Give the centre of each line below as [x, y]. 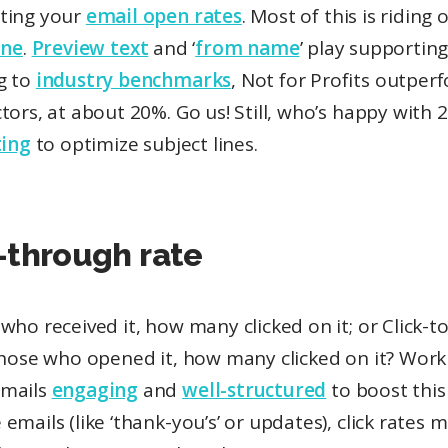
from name [247, 47]
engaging [95, 389]
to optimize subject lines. [144, 143]
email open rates [163, 15]
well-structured [254, 389]
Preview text [90, 47]
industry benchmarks [133, 79]
